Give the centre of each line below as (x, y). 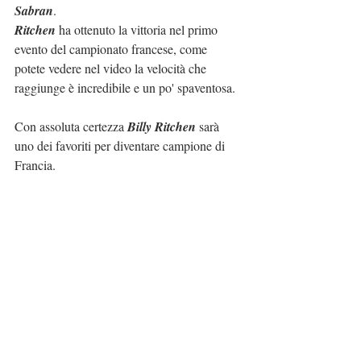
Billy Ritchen (162, 127)
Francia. (35, 165)
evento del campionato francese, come (112, 49)
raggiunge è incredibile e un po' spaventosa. (125, 88)
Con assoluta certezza (71, 127)
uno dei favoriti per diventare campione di (121, 146)
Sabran (34, 11)
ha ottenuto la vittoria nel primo (138, 30)
